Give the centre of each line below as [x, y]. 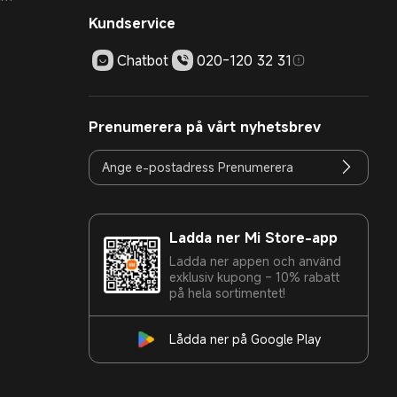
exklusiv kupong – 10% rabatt [254, 276]
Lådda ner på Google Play [245, 339]
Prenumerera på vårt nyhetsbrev [205, 126]
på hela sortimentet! [227, 292]
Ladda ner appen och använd [255, 261]
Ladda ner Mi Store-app [253, 237]
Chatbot [143, 60]
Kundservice [132, 23]
